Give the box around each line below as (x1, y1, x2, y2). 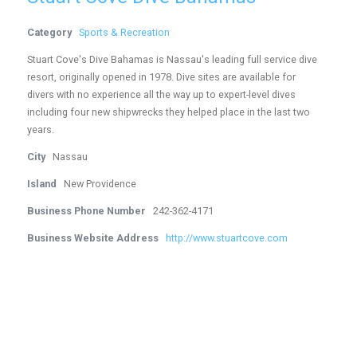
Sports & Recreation (79, 26, 171, 38)
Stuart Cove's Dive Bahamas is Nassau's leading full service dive (27, 53, 318, 65)
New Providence (64, 178, 137, 190)
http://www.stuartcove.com (166, 232, 288, 244)
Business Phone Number (27, 205, 147, 217)
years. (27, 124, 55, 135)
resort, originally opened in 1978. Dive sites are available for (27, 71, 296, 83)
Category (27, 26, 73, 38)
